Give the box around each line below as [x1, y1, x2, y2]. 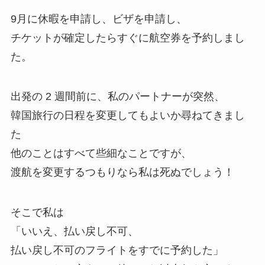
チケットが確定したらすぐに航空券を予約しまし [10, 31, 245, 44]
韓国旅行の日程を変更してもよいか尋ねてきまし [10, 109, 245, 122]
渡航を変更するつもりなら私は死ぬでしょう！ [10, 166, 234, 179]
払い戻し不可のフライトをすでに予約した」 [10, 244, 224, 257]
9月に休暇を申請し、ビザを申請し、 [10, 12, 187, 25]
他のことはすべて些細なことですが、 [10, 147, 192, 160]
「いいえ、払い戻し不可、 [10, 225, 138, 238]
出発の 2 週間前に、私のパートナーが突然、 [10, 91, 225, 103]
